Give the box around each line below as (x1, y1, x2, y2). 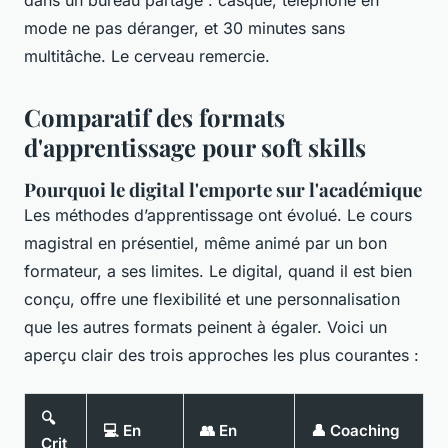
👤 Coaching (311, 421, 400, 441)
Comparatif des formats (24, 101, 285, 134)
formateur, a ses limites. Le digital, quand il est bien (24, 261, 412, 282)
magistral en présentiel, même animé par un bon (24, 233, 387, 254)
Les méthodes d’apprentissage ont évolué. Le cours (24, 205, 412, 226)
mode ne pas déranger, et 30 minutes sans (24, 18, 345, 39)
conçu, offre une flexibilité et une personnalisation (24, 289, 400, 310)
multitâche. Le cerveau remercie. (24, 46, 270, 67)
